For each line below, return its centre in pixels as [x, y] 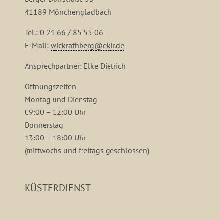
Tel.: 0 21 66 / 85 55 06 [64, 32]
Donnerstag [44, 124]
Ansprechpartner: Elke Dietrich [75, 66]
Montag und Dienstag [61, 99]
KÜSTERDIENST [58, 187]
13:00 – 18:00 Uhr [55, 137]
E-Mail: [38, 45]
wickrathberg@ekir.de [87, 45]
